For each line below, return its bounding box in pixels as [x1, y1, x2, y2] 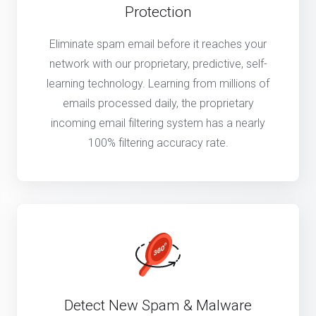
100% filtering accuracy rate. [87, 136, 229, 150]
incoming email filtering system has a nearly [51, 116, 265, 130]
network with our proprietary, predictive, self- [49, 57, 267, 71]
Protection [124, 4, 192, 21]
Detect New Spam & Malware [64, 297, 252, 315]
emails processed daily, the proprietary [62, 97, 254, 111]
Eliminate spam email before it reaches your [49, 37, 267, 51]
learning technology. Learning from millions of [47, 77, 269, 91]
